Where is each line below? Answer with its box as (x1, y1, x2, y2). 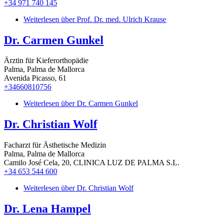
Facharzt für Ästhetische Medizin (4, 141, 106, 150)
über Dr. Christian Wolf (59, 184, 133, 193)
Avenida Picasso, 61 (4, 74, 66, 83)
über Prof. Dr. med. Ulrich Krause (59, 15, 166, 23)
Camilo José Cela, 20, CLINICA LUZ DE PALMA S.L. (4, 158, 179, 167)
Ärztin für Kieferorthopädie (4, 56, 88, 65)
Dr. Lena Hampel (4, 202, 91, 216)
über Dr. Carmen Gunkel (59, 99, 138, 108)
